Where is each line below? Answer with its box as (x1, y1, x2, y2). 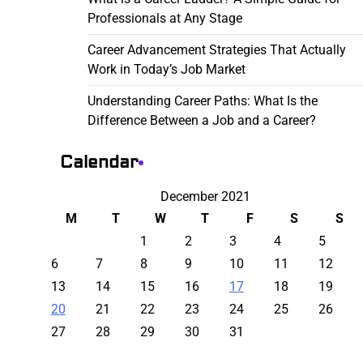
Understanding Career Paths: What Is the (87, 93, 318, 109)
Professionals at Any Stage (87, 11, 242, 26)
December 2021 (160, 189, 251, 204)
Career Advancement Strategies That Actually (87, 42, 346, 58)
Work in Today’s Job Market (87, 62, 246, 77)
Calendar (59, 152, 139, 173)
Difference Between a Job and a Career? (87, 113, 316, 128)
